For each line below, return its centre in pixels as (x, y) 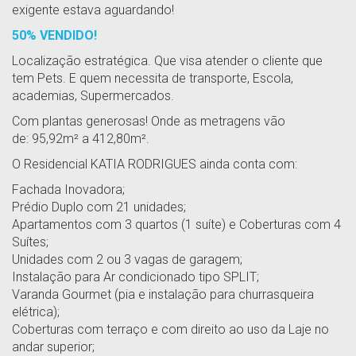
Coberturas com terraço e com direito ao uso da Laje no (170, 329)
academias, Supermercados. (93, 96)
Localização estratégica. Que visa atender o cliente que (167, 61)
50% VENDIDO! (54, 35)
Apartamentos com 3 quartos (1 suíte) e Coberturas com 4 (176, 224)
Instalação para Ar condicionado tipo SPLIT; (135, 277)
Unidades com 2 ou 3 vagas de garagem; (127, 259)
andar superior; (53, 347)
